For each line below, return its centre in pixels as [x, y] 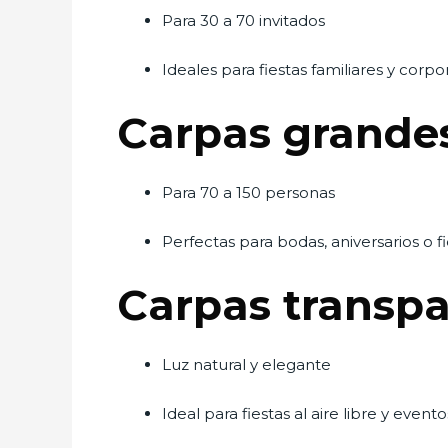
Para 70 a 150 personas [248, 192]
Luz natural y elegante [246, 364]
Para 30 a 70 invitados [243, 20]
